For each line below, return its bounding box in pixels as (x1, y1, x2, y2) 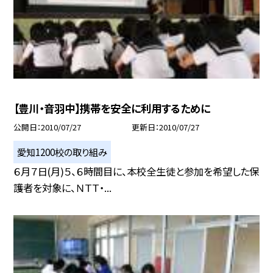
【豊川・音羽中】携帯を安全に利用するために (13, 101, 211, 116)
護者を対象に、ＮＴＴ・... (13, 180, 112, 195)
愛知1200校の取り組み (17, 144, 108, 158)
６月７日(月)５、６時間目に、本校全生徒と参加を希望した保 (13, 163, 260, 179)
